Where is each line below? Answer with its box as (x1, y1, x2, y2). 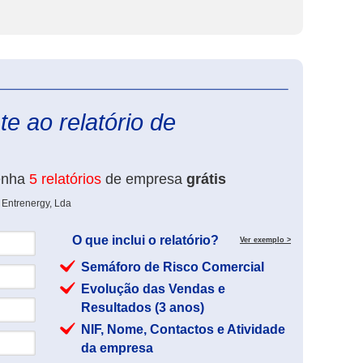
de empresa (101, 171, 186, 187)
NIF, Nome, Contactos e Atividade (81, 322, 285, 336)
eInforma (291, 77, 330, 88)
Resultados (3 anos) (81, 301, 204, 314)
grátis (186, 171, 226, 187)
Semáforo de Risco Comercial (81, 260, 264, 274)
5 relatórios (29, 171, 101, 187)
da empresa (81, 341, 153, 355)
